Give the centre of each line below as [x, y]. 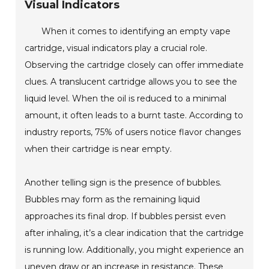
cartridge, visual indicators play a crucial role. [116, 48]
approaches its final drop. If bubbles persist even [125, 216]
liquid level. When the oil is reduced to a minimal [126, 99]
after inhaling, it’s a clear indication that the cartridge [134, 233]
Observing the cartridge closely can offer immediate [134, 65]
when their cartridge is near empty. [98, 149]
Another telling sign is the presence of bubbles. [123, 183]
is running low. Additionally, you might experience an [134, 250]
